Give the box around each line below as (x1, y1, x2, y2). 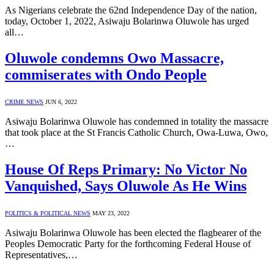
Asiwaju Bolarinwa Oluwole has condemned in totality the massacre (5, 116, 268, 127)
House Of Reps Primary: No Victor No (5, 161, 247, 178)
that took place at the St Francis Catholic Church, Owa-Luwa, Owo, (5, 127, 268, 138)
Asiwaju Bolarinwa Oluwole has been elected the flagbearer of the (5, 228, 261, 239)
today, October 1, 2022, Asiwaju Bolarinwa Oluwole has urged (5, 16, 249, 27)
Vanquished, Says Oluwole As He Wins (5, 178, 246, 194)
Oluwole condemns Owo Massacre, (5, 50, 224, 67)
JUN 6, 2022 (45, 98, 77, 106)
